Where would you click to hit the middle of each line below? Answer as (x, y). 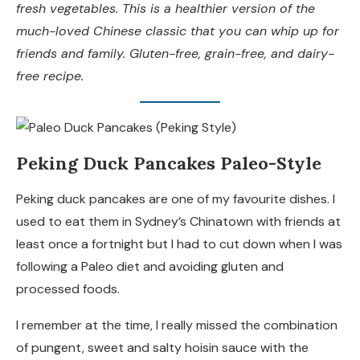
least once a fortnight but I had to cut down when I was (179, 244)
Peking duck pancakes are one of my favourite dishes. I (176, 199)
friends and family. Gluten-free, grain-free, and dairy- (175, 54)
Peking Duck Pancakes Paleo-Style (169, 164)
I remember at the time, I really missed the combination (177, 325)
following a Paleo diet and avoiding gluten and (150, 267)
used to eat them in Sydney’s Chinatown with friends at (178, 222)
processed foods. (68, 289)
